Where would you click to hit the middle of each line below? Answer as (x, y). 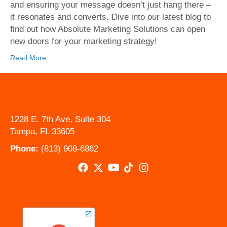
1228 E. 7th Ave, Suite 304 (60, 120)
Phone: (24, 149)
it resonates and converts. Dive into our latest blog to (110, 17)
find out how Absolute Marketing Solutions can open (108, 29)
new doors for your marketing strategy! (84, 42)
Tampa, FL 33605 (42, 132)
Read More (28, 58)
